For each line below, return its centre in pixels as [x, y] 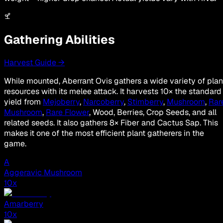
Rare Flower [67, 112]
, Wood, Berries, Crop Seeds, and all [153, 112]
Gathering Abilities [59, 40]
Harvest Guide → [34, 63]
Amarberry [24, 204]
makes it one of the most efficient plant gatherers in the [104, 133]
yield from [23, 102]
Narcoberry [104, 102]
